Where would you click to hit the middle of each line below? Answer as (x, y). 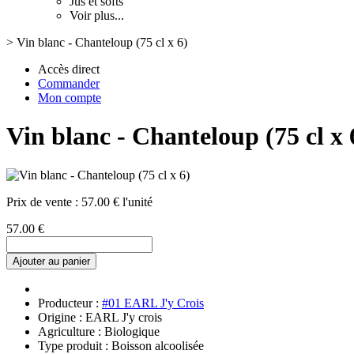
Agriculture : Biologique (99, 331)
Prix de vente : (44, 201)
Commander (69, 83)
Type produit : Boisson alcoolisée (121, 345)
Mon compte (70, 98)
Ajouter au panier (51, 261)
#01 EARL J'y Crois (153, 303)
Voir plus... (97, 15)
